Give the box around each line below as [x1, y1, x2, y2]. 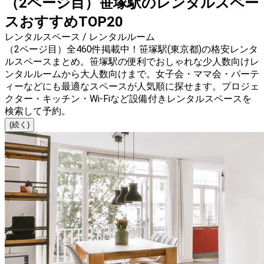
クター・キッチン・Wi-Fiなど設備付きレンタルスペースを [5, 93, 252, 105]
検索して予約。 [5, 105, 71, 117]
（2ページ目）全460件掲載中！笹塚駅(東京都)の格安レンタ [5, 44, 258, 55]
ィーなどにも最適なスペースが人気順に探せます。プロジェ [5, 81, 259, 93]
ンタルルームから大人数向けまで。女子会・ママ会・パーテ [5, 68, 259, 80]
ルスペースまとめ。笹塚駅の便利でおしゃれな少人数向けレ [5, 56, 259, 68]
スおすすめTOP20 [5, 14, 123, 31]
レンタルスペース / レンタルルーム [5, 31, 155, 43]
